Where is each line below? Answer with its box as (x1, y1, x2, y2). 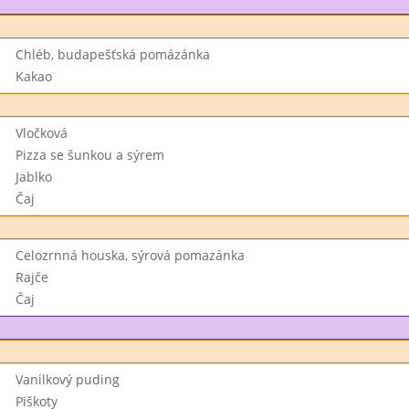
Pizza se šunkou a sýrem (15, 146, 164, 163)
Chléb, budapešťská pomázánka (15, 46, 210, 63)
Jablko (15, 168, 52, 185)
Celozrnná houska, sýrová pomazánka (15, 246, 245, 264)
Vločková (15, 124, 68, 142)
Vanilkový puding (15, 371, 120, 388)
